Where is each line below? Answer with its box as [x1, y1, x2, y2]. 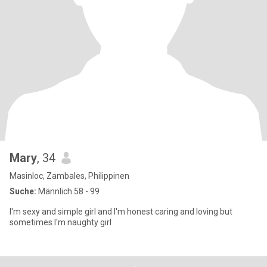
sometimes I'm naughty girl [10, 218, 111, 227]
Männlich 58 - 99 [36, 187, 100, 196]
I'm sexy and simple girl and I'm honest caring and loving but [10, 207, 232, 216]
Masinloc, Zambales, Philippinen [10, 171, 129, 181]
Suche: [10, 187, 36, 196]
